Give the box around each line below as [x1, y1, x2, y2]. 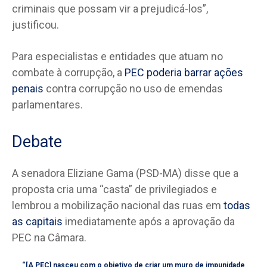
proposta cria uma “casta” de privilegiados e [12, 182, 217, 195]
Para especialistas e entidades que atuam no [12, 49, 223, 63]
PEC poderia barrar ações [125, 66, 243, 79]
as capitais [12, 215, 63, 228]
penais [12, 82, 44, 95]
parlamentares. [12, 98, 83, 111]
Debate [12, 132, 62, 151]
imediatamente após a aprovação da [63, 215, 235, 228]
